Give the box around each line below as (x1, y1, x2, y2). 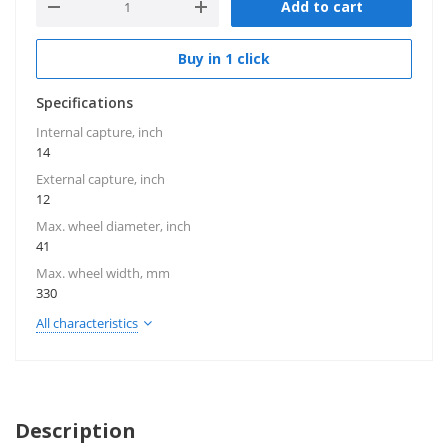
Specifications (36, 93, 133, 112)
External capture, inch (36, 170, 165, 188)
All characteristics (36, 314, 138, 332)
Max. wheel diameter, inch (36, 217, 191, 235)
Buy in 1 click (178, 49, 270, 68)
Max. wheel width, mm (36, 264, 170, 282)
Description (15, 417, 136, 444)
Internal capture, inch (36, 123, 163, 141)
